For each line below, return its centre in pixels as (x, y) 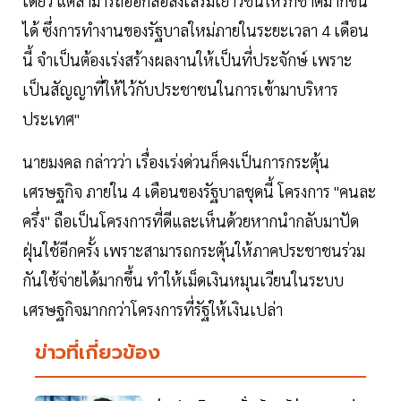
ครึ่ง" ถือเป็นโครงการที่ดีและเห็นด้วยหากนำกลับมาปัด (191, 221)
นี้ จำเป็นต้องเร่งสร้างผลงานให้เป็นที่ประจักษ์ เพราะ (187, 60)
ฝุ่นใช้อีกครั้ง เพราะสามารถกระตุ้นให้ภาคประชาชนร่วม (194, 251)
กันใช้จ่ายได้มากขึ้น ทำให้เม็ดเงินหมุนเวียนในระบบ (183, 280)
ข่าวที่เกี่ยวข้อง (98, 353)
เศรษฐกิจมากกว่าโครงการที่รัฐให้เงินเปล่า (154, 310)
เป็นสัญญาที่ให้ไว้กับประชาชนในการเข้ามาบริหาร (180, 90)
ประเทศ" (51, 119)
